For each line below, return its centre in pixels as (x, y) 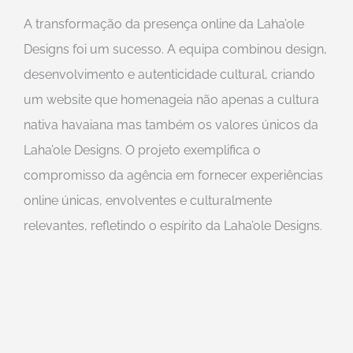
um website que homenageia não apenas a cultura (171, 100)
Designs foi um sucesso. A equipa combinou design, (175, 50)
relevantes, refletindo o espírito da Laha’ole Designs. (173, 226)
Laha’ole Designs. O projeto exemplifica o (142, 150)
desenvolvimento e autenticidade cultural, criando (169, 75)
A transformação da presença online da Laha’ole (164, 24)
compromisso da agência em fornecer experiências (173, 176)
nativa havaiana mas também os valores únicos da (171, 125)
